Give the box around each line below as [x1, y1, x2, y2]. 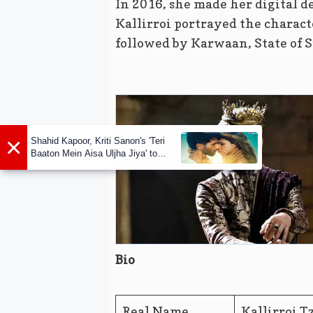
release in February [31, 161, 108, 172]
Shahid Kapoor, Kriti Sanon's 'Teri [31, 136, 165, 147]
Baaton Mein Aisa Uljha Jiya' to [31, 148, 157, 159]
